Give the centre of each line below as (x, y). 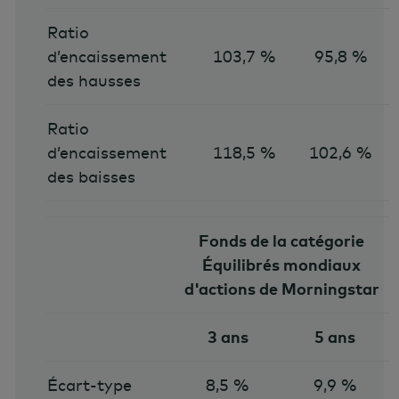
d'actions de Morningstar (281, 289)
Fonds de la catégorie (282, 240)
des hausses (94, 80)
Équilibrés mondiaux (282, 265)
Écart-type (89, 385)
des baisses (91, 176)
